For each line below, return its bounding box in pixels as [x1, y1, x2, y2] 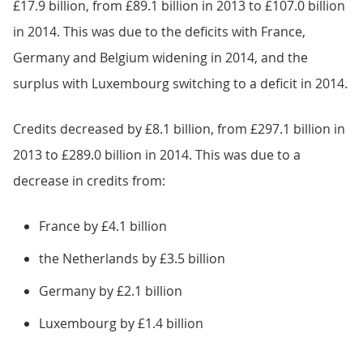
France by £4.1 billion [39, 216, 167, 235]
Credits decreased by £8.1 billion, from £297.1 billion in [13, 119, 345, 138]
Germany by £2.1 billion [39, 281, 182, 300]
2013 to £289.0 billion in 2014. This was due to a [13, 145, 301, 164]
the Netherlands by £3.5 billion [39, 249, 225, 267]
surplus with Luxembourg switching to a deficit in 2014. [13, 74, 348, 92]
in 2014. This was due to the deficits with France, [13, 22, 305, 41]
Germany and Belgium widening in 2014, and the [13, 48, 308, 66]
